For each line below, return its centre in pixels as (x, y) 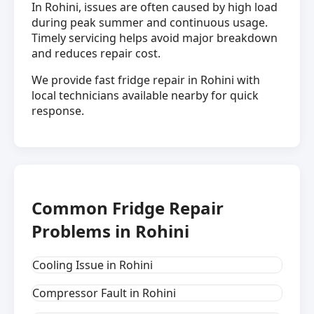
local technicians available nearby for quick (145, 96)
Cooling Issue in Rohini (93, 265)
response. (58, 111)
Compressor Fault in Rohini (104, 293)
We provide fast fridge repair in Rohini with (146, 80)
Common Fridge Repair (128, 207)
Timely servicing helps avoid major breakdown (155, 38)
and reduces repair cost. (96, 54)
